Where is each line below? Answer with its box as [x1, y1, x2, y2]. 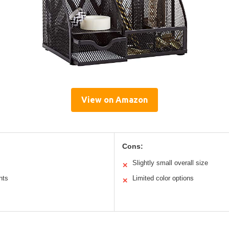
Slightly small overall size [132, 158, 208, 167]
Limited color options [132, 174, 194, 182]
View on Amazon [81, 95, 148, 104]
